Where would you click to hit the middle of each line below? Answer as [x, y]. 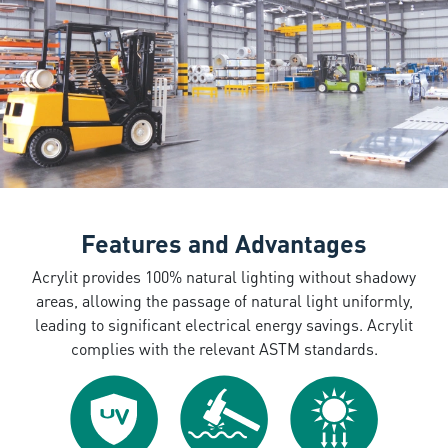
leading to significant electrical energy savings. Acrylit [224, 324]
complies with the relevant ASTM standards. [224, 348]
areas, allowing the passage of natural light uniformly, [224, 300]
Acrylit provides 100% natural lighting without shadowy [224, 276]
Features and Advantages [224, 243]
